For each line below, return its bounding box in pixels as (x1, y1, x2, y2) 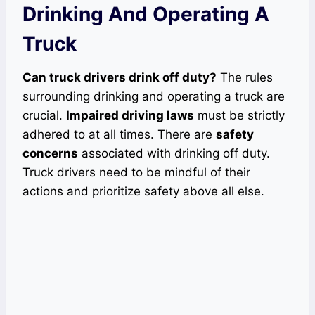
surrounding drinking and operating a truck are (22, 89, 285, 103)
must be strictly (194, 108, 285, 122)
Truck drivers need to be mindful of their (22, 165, 250, 179)
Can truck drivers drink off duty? (22, 70, 217, 84)
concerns (22, 146, 78, 160)
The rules (217, 70, 273, 84)
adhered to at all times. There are (22, 127, 216, 141)
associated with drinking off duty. (78, 146, 270, 160)
